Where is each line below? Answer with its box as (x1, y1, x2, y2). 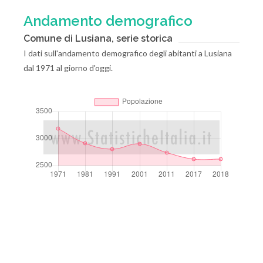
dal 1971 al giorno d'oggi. (23, 63, 113, 73)
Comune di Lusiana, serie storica (23, 33, 173, 44)
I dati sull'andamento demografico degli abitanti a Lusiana (23, 48, 232, 58)
